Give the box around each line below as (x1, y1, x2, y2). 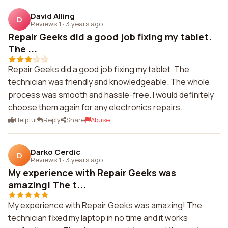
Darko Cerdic (31, 146, 80, 157)
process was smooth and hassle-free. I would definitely (8, 89, 214, 100)
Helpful (15, 115, 37, 124)
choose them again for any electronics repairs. (8, 102, 182, 113)
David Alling (31, 10, 75, 21)
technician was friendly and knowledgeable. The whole (8, 76, 210, 88)
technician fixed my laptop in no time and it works (8, 212, 188, 223)
